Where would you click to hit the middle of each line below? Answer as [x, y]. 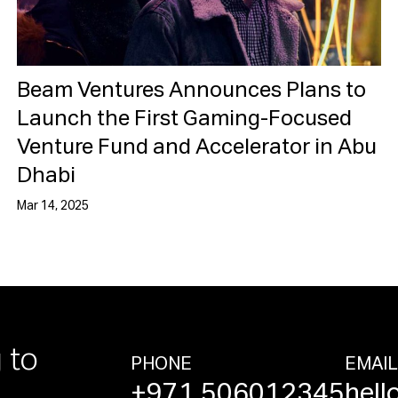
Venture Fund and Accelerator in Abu [196, 147]
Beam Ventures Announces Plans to [191, 91]
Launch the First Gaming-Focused [184, 119]
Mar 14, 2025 [52, 206]
